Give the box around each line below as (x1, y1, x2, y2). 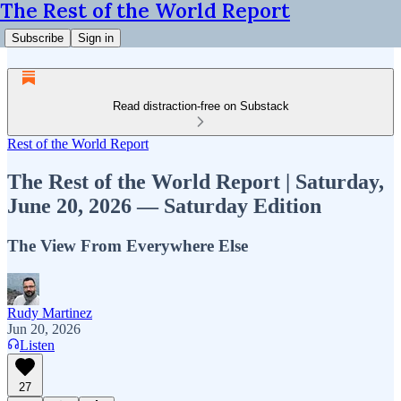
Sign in (78, 31, 114, 45)
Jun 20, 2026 (7, 320, 81, 337)
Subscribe (12, 31, 64, 45)
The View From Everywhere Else (7, 235, 248, 255)
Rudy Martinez (7, 304, 92, 320)
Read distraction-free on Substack (112, 99, 289, 113)
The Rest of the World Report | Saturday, (7, 169, 384, 193)
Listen (20, 337, 55, 353)
